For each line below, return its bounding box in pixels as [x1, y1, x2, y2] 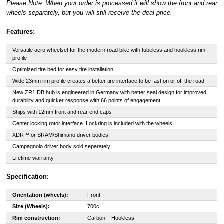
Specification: [6, 173, 49, 180]
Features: [6, 28, 35, 35]
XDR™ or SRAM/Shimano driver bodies [12, 132, 108, 138]
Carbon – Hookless [87, 215, 134, 221]
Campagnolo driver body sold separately [12, 143, 110, 149]
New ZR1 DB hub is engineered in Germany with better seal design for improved [12, 89, 206, 95]
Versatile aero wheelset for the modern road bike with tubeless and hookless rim [12, 47, 205, 53]
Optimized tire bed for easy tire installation [12, 66, 113, 72]
